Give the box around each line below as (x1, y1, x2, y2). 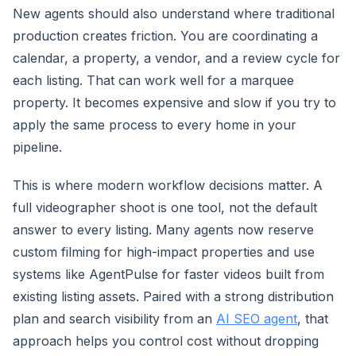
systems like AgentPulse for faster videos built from (13, 266, 324, 282)
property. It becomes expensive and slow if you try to (13, 95, 336, 110)
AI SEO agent (216, 311, 297, 327)
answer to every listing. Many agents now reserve (13, 222, 314, 238)
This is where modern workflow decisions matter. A (13, 177, 323, 193)
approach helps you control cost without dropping (13, 333, 319, 349)
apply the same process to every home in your (13, 117, 296, 133)
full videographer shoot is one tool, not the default (13, 199, 317, 215)
